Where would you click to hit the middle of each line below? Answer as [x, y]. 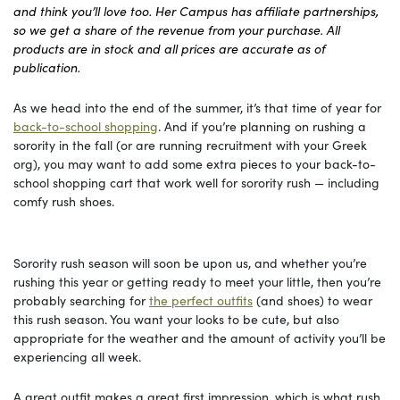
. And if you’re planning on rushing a [262, 125]
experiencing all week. [79, 356]
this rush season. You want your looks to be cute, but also [176, 318]
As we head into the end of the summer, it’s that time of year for [197, 107]
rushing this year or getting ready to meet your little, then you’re [197, 281]
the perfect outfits [201, 300]
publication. [47, 67]
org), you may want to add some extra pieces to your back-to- [195, 163]
